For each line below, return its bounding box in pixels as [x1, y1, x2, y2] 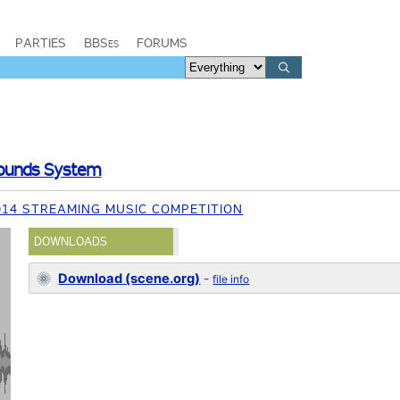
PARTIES [15, 35, 66, 51]
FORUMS [137, 35, 187, 51]
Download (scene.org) [58, 271, 201, 287]
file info [212, 272, 250, 286]
